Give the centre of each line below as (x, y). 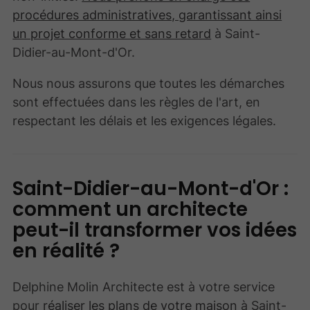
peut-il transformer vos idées (155, 230)
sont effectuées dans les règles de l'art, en (137, 101)
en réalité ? (66, 251)
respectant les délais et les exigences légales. (145, 120)
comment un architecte (130, 210)
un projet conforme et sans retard (112, 33)
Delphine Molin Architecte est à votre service (144, 287)
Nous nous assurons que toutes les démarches (149, 83)
